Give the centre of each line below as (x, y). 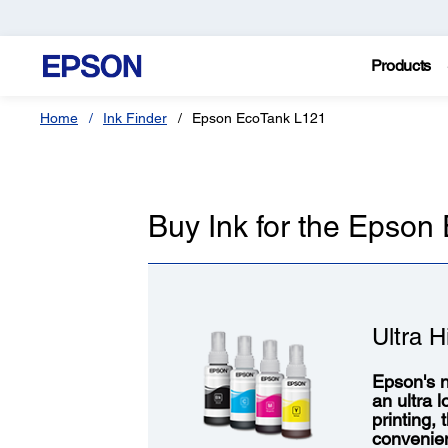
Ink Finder (135, 118)
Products (401, 65)
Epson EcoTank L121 (259, 118)
